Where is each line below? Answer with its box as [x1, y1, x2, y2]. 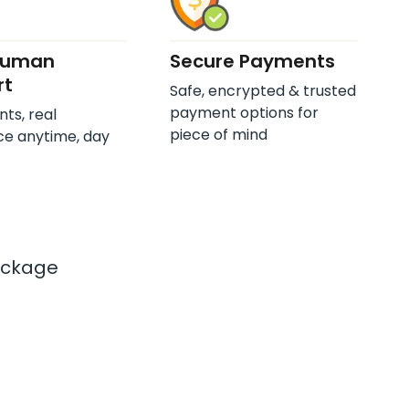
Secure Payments [169, 48, 335, 74]
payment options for [169, 102, 319, 123]
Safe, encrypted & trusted [169, 80, 356, 101]
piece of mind [169, 124, 267, 145]
